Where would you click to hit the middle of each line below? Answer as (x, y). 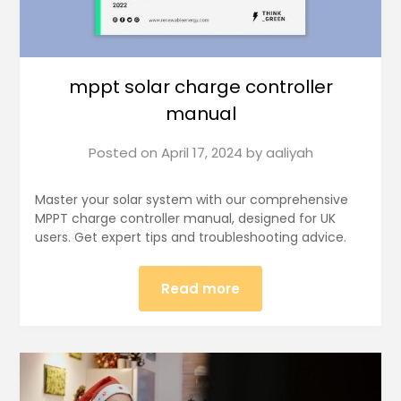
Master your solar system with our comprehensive (191, 200)
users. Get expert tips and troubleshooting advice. (190, 238)
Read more (200, 289)
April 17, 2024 (201, 153)
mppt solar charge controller (200, 87)
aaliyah (289, 153)
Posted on (124, 153)
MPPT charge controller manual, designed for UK (185, 219)
